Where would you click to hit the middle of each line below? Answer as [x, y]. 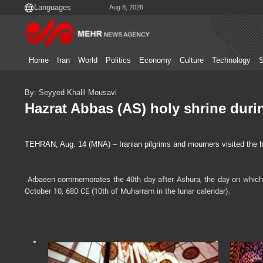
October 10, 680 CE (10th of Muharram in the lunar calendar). [128, 192]
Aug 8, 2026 [126, 7]
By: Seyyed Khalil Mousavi [71, 92]
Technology [231, 60]
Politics [118, 60]
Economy [155, 60]
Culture [192, 60]
